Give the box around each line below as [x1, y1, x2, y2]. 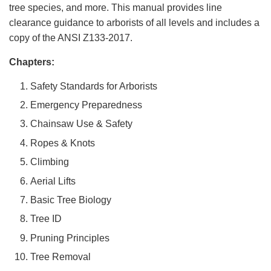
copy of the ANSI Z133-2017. [9, 32, 132, 43]
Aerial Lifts [30, 175, 76, 186]
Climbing [30, 157, 69, 168]
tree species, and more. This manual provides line [9, 2, 222, 13]
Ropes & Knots [30, 137, 95, 148]
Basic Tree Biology [30, 194, 111, 205]
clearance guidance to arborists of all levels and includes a [9, 17, 260, 28]
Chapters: [9, 56, 54, 67]
